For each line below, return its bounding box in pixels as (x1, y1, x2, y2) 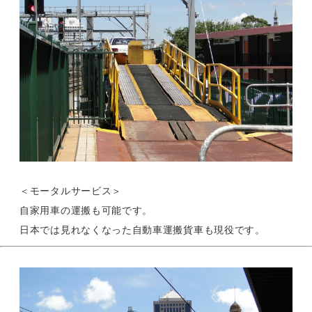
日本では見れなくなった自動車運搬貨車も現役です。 (19, 224, 265, 235)
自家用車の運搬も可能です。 (19, 204, 153, 216)
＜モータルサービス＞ (19, 185, 122, 196)
